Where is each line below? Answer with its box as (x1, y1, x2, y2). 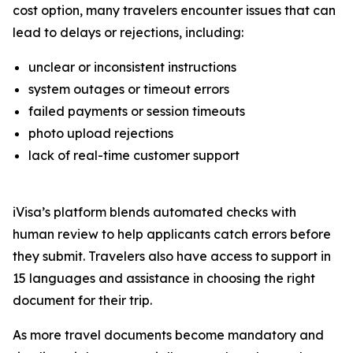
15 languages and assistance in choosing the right (13, 270, 315, 286)
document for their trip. (13, 292, 152, 308)
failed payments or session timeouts (28, 103, 245, 119)
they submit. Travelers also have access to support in (13, 248, 331, 264)
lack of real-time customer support (28, 147, 240, 163)
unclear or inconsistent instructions (28, 59, 236, 75)
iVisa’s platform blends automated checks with (13, 204, 296, 220)
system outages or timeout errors (28, 81, 229, 97)
